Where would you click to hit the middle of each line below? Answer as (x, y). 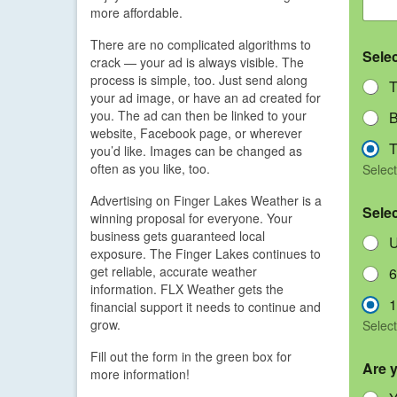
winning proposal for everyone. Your (191, 218)
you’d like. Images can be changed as (196, 150)
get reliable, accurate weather (174, 271)
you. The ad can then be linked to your (198, 115)
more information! (140, 374)
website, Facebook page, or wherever (196, 132)
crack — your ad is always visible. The (197, 62)
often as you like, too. (150, 168)
